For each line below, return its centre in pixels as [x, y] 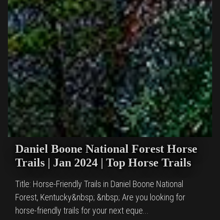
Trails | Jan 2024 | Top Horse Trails [103, 162]
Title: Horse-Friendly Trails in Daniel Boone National [99, 184]
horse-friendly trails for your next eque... [82, 210]
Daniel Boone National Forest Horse [106, 149]
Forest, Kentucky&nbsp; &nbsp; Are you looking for [100, 197]
